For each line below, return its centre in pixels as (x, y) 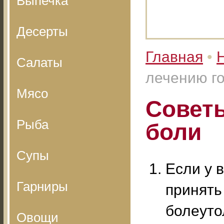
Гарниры (42, 186)
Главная (174, 57)
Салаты (39, 62)
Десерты (42, 31)
